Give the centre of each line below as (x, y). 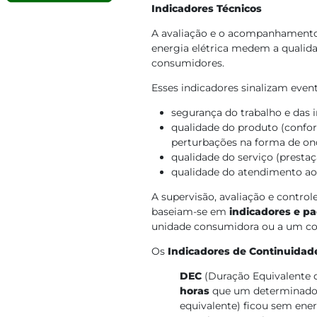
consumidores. (189, 63)
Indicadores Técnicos (207, 8)
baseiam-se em (190, 212)
